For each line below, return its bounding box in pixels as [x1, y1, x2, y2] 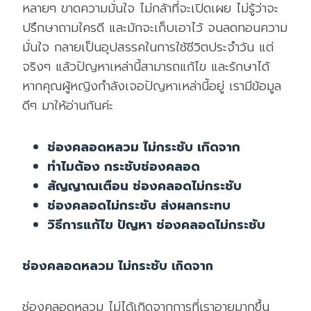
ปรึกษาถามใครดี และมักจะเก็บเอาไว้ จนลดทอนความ [22, 18, 287, 38]
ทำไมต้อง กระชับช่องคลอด [47, 157, 200, 177]
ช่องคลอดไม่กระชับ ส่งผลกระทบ [47, 196, 230, 216]
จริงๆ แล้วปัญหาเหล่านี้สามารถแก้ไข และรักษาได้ [22, 57, 269, 77]
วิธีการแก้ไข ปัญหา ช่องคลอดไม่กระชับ [47, 215, 265, 235]
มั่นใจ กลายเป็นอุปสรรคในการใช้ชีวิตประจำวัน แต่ [22, 37, 274, 58]
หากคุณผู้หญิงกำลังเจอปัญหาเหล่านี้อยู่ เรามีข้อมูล [22, 76, 281, 96]
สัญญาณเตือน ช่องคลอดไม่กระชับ [47, 176, 246, 196]
